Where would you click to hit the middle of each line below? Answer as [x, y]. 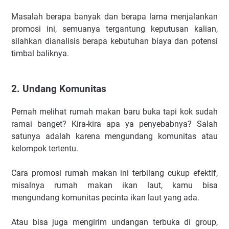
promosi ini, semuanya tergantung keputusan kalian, [114, 29]
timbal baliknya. [40, 54]
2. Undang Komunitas [59, 89]
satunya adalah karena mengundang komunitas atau [114, 136]
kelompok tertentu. [45, 148]
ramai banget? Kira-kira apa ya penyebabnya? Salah [114, 124]
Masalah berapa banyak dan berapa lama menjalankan [114, 17]
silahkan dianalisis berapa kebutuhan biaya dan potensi [114, 41]
